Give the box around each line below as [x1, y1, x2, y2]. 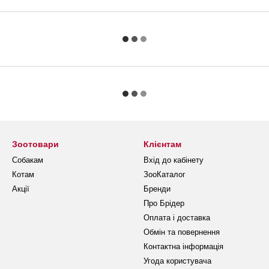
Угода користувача [144, 256, 211, 265]
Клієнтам [144, 139, 181, 149]
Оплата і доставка [144, 213, 210, 222]
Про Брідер [144, 199, 184, 208]
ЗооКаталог [144, 170, 186, 179]
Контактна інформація [144, 242, 223, 251]
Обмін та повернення [144, 228, 220, 237]
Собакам [12, 156, 43, 165]
